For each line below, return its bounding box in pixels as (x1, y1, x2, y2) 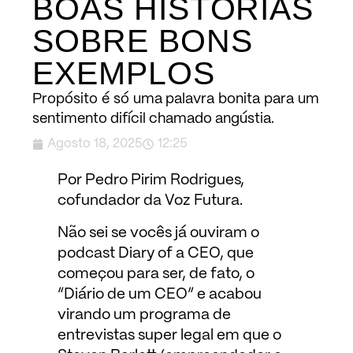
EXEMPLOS (32, 55, 215, 92)
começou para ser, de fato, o (57, 266, 255, 281)
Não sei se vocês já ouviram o (57, 225, 259, 240)
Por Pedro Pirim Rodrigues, (57, 173, 244, 188)
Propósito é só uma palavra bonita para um (32, 92, 319, 107)
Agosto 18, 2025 (47, 138, 143, 150)
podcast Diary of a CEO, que (57, 246, 254, 261)
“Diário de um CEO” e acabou (57, 287, 262, 302)
